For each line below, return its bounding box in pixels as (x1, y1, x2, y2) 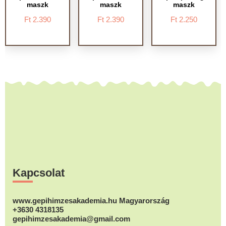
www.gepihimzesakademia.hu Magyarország (13, 196, 169, 205)
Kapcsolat (13, 166, 65, 179)
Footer (5, 146, 48, 161)
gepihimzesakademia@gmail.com (13, 214, 130, 223)
